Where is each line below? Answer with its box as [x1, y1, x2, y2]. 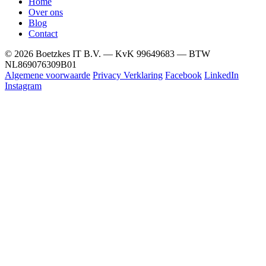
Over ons [28, 7, 63, 17]
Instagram [5, 80, 42, 91]
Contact [28, 28, 58, 39]
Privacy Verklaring [93, 69, 163, 80]
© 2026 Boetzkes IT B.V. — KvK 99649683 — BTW [5, 48, 210, 59]
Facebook [165, 69, 202, 80]
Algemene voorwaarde [5, 69, 90, 80]
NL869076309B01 [5, 59, 77, 69]
